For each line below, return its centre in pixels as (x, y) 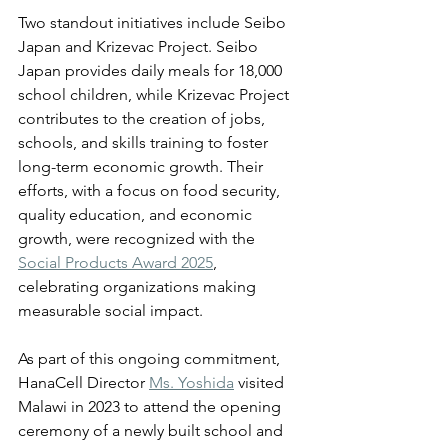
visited (261, 382)
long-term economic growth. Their (142, 166)
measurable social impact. (112, 310)
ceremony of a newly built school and (152, 430)
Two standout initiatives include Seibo (154, 22)
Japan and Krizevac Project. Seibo (140, 46)
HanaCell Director (83, 382)
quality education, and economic (137, 214)
